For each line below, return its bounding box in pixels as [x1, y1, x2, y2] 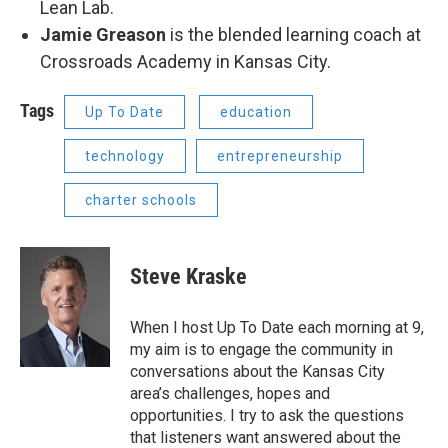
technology [85, 148, 165, 164]
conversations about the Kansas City [130, 362, 385, 381]
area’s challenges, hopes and [130, 384, 330, 403]
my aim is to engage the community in [130, 340, 393, 359]
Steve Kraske [130, 264, 247, 289]
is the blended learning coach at [166, 24, 421, 45]
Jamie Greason [40, 24, 166, 45]
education [220, 104, 292, 120]
